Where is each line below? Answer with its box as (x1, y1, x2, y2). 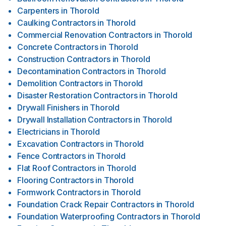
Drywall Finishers (17, 102, 80, 112)
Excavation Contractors (17, 139, 104, 149)
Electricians (17, 127, 60, 137)
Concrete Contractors (17, 42, 98, 52)
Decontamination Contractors (17, 66, 126, 76)
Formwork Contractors (17, 187, 101, 197)
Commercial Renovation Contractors (17, 30, 153, 40)
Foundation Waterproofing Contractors (17, 211, 160, 221)
